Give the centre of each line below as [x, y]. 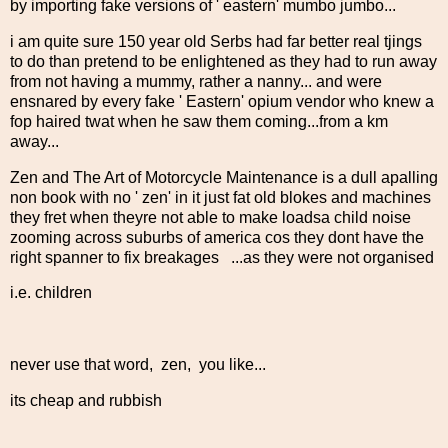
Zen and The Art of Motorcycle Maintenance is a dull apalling [224, 177]
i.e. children [51, 293]
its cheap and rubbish [86, 400]
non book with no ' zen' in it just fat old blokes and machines [222, 197]
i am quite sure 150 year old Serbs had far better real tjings [216, 41]
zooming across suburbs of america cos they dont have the [217, 237]
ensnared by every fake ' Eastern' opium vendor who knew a [222, 101]
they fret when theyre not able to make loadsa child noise [210, 217]
